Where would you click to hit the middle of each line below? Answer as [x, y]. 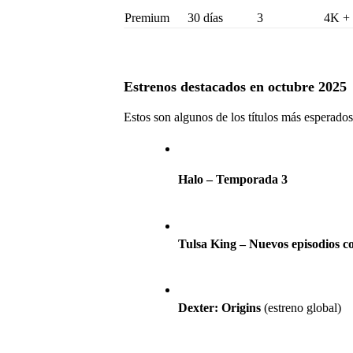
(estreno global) [301, 308]
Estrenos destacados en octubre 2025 [235, 87]
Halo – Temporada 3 [232, 180]
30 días [206, 18]
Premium [147, 18]
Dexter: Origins [219, 308]
